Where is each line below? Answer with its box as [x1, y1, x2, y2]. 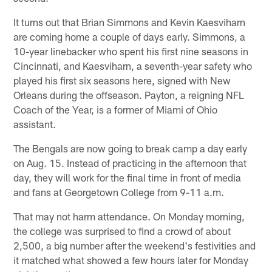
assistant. [13, 117, 56, 130]
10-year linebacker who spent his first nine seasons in [13, 44, 249, 57]
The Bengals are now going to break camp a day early [13, 141, 248, 154]
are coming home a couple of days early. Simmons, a [13, 30, 246, 42]
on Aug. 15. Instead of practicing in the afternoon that [13, 156, 247, 169]
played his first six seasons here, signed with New [13, 73, 231, 86]
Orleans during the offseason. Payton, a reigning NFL [13, 88, 245, 101]
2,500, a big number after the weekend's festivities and [13, 239, 256, 251]
